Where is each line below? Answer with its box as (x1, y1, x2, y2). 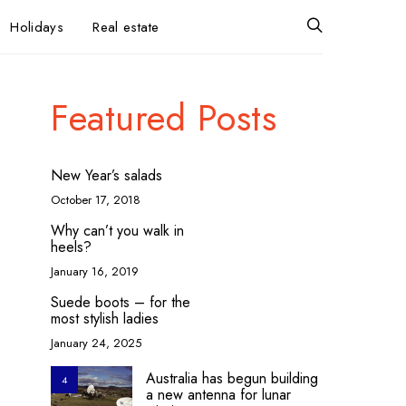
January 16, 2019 (51, 263, 139, 280)
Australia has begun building (146, 367, 318, 389)
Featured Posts (51, 92, 276, 144)
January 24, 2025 (51, 334, 141, 352)
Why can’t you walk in (51, 220, 184, 241)
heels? (51, 237, 92, 257)
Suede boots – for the (51, 292, 190, 313)
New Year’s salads (51, 165, 162, 186)
